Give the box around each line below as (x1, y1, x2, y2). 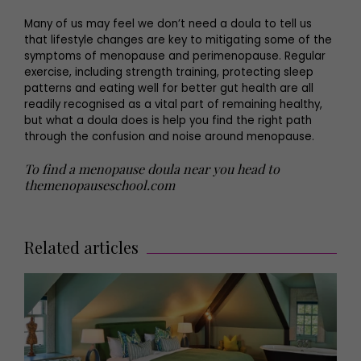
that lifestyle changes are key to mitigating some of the (24, 32, 332, 48)
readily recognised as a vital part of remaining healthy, (24, 97, 322, 112)
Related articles (24, 236, 139, 258)
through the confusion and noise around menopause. (24, 129, 317, 144)
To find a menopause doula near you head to (24, 160, 280, 177)
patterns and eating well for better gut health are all (24, 81, 313, 96)
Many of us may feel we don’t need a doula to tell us (24, 16, 312, 31)
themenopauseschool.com (24, 176, 175, 193)
